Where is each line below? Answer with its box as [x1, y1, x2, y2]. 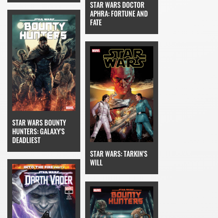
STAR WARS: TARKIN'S [90, 148, 147, 159]
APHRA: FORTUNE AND [90, 8, 148, 18]
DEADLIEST [12, 135, 40, 145]
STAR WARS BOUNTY [12, 117, 66, 128]
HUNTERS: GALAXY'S [12, 126, 65, 137]
